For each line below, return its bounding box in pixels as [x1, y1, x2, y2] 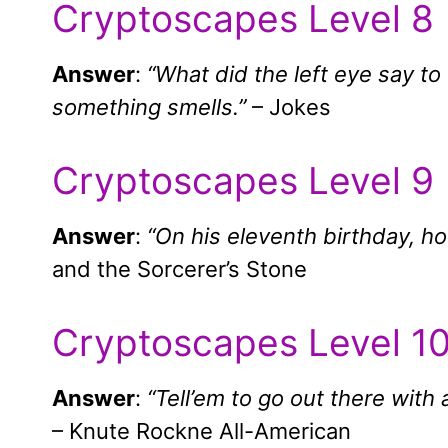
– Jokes [246, 94, 331, 121]
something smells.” [52, 94, 246, 121]
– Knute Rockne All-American [52, 418, 351, 445]
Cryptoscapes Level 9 [52, 158, 434, 204]
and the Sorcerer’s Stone [52, 256, 307, 283]
